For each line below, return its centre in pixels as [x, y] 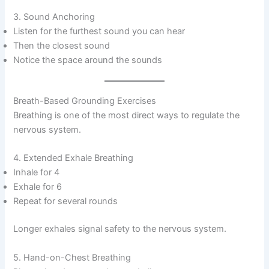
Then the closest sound [62, 46]
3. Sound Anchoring [54, 17]
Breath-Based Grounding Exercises [85, 101]
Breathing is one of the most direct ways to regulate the [127, 115]
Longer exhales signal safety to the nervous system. [120, 229]
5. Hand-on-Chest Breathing [72, 257]
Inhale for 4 [37, 173]
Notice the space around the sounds [88, 60]
